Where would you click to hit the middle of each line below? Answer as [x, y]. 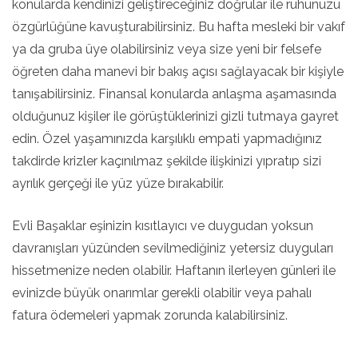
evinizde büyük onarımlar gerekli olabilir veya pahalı [162, 293]
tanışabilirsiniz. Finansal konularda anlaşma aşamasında [174, 94]
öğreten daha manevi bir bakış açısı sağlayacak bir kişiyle [178, 72]
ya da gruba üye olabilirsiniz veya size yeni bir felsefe [167, 49]
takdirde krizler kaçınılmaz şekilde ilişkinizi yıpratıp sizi [167, 161]
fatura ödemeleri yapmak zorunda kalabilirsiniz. [150, 315]
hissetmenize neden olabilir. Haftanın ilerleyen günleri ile [174, 270]
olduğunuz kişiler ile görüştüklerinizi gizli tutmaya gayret [175, 116]
